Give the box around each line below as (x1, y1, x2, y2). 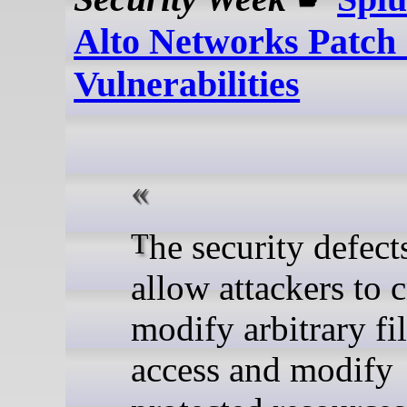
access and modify (131, 350, 393, 389)
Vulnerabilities (74, 64, 301, 105)
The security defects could (131, 226, 149, 260)
